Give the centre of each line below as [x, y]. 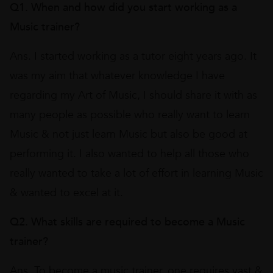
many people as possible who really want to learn [130, 115]
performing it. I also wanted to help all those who [129, 154]
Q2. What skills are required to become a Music [127, 222]
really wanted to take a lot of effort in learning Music [136, 173]
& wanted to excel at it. [66, 193]
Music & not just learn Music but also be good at [129, 134]
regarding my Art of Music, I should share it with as [133, 95]
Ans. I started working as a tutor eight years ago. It [133, 56]
